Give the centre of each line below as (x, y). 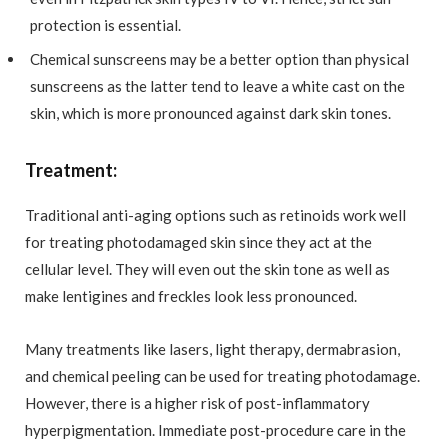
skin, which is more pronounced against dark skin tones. (212, 113)
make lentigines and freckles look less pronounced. (192, 296)
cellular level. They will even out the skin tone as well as (207, 269)
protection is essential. (107, 24)
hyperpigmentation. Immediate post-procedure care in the (215, 430)
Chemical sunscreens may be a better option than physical (219, 59)
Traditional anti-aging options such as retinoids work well (215, 215)
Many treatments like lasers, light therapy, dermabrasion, (212, 349)
